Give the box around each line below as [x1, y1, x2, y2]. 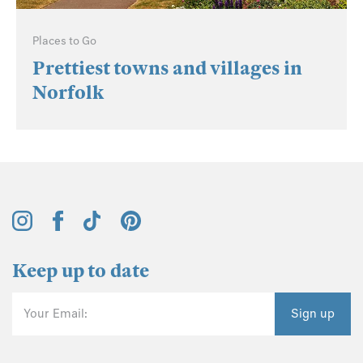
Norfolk [32, 81, 105, 105]
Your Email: [23, 306, 88, 322]
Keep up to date [12, 259, 149, 284]
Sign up [291, 306, 335, 322]
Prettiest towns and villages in [32, 57, 302, 81]
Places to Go [32, 34, 96, 49]
